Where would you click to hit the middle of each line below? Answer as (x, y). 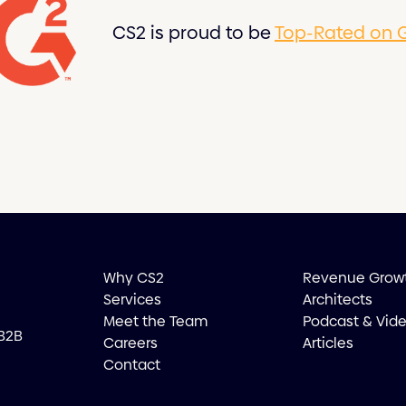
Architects (338, 300)
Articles (329, 343)
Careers (130, 343)
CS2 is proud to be (193, 33)
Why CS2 (133, 278)
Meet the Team (155, 322)
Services (132, 300)
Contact (131, 365)
